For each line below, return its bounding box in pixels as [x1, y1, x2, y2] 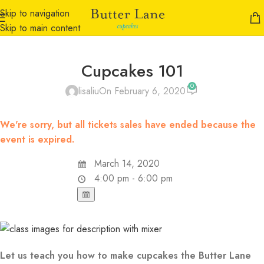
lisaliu [78, 84, 100, 98]
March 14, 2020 [91, 157, 160, 171]
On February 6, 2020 [99, 84, 186, 98]
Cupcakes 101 [81, 59, 183, 83]
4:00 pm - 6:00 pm [91, 171, 173, 186]
